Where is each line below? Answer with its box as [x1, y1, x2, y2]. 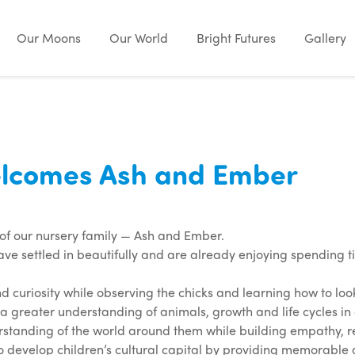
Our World [109, 29, 168, 47]
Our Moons [17, 29, 81, 47]
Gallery [304, 29, 346, 47]
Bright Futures [197, 29, 276, 47]
